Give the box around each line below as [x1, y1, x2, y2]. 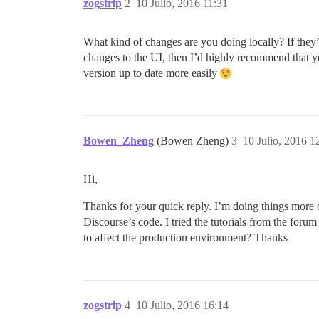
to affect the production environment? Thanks [83, 231, 288, 244]
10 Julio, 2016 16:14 [136, 299, 229, 311]
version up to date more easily [83, 67, 220, 79]
